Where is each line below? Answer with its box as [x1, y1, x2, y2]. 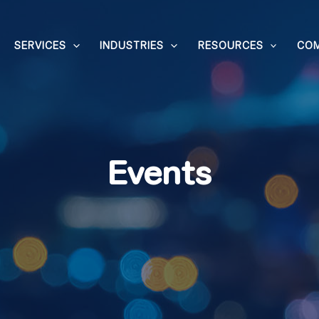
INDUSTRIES [100, 41, 164, 52]
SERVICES [14, 41, 66, 52]
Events [108, 159, 211, 193]
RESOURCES [197, 41, 263, 52]
